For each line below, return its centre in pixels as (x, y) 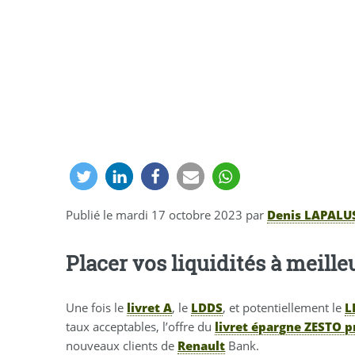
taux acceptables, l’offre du (141, 327)
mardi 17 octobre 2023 (179, 215)
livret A (150, 308)
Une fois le (97, 308)
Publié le (91, 215)
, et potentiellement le (284, 308)
